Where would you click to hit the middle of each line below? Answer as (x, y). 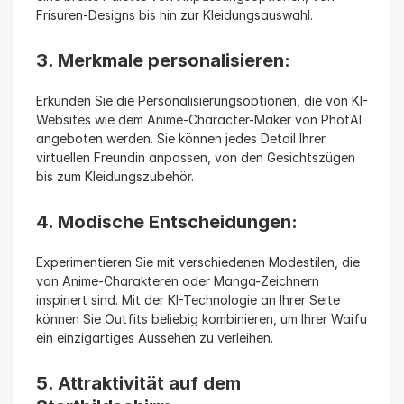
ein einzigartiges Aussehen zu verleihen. (155, 338)
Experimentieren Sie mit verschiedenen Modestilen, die (198, 262)
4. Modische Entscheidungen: (167, 222)
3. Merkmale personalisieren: (163, 60)
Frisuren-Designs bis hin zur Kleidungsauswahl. (174, 15)
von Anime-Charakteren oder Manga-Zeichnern (178, 281)
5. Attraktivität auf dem (138, 383)
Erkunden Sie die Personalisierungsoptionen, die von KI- (202, 101)
